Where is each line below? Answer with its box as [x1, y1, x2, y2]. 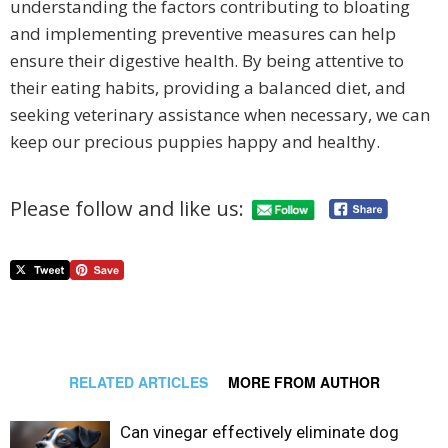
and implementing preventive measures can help [10, 22, 396, 46]
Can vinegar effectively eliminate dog [120, 422, 399, 443]
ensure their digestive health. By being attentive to [10, 49, 404, 73]
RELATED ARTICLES [68, 372, 208, 393]
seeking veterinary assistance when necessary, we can [10, 103, 430, 127]
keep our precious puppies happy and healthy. [10, 130, 380, 154]
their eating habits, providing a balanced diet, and [10, 76, 406, 100]
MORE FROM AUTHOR [227, 372, 380, 393]
